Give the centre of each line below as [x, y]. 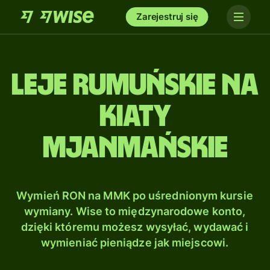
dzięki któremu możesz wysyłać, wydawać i [135, 227]
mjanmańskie [135, 148]
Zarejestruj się [167, 17]
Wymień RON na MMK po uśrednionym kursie [135, 196]
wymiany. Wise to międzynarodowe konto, [135, 211]
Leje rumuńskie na [135, 86]
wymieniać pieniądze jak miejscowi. [135, 243]
